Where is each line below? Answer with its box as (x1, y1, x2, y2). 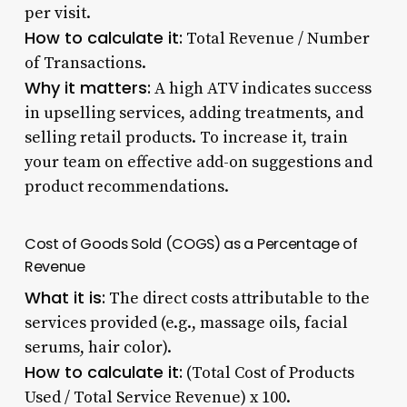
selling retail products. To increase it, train (24, 126, 348, 148)
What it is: (24, 285, 105, 309)
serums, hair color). (24, 336, 172, 358)
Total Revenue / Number (182, 27, 370, 49)
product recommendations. (24, 175, 229, 197)
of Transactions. (24, 52, 146, 74)
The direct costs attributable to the (104, 287, 370, 309)
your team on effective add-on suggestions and (24, 151, 372, 173)
